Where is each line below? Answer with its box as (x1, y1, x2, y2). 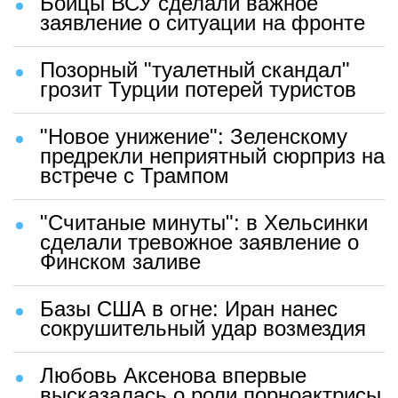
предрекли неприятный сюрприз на (40, 144, 385, 169)
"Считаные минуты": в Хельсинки (40, 211, 368, 235)
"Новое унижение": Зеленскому (40, 124, 347, 149)
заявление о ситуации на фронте (40, 11, 365, 36)
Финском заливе (40, 250, 201, 275)
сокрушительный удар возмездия (40, 316, 366, 341)
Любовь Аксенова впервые (40, 363, 306, 388)
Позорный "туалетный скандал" (40, 58, 350, 83)
